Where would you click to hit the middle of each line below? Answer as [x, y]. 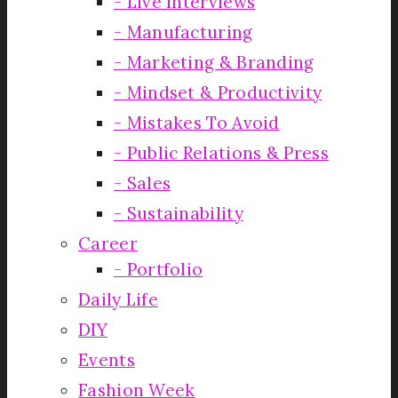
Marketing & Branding [220, 62]
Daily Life [118, 299]
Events [107, 359]
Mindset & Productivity [224, 92]
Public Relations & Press [227, 152]
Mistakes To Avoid [203, 122]
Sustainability [185, 213]
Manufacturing [190, 32]
